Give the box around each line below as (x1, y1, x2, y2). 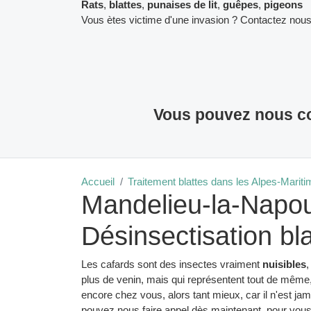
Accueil (81, 175, 115, 187)
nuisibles (262, 258, 306, 271)
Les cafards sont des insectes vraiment (81, 258, 262, 271)
